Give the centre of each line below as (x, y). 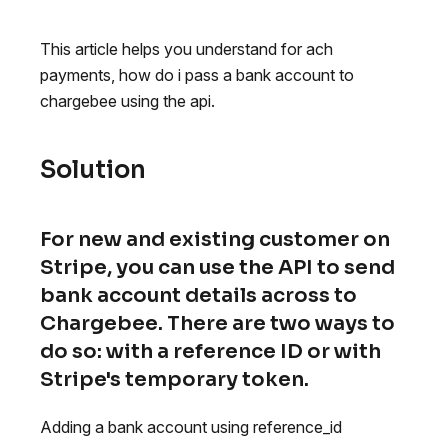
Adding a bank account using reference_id (191, 426)
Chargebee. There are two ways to (217, 323)
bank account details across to (198, 295)
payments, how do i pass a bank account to (197, 74)
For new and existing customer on (215, 239)
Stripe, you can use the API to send (217, 267)
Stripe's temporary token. (174, 379)
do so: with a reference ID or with (210, 351)
